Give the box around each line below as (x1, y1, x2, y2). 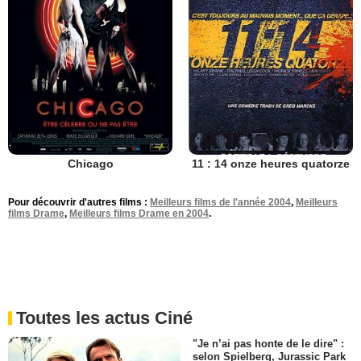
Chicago (67, 156, 114, 170)
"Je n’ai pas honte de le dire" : (193, 337, 344, 350)
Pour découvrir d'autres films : (8, 196, 150, 208)
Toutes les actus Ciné (16, 307, 193, 328)
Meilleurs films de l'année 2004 (150, 196, 291, 208)
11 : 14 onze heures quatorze (192, 156, 350, 170)
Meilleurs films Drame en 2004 (69, 207, 209, 219)
